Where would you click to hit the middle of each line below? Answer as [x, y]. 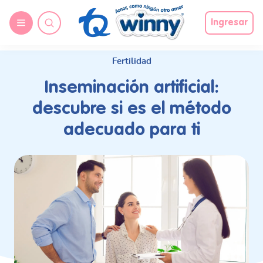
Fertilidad [131, 61]
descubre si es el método [131, 109]
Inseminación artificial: [131, 88]
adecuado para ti [131, 130]
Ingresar [229, 23]
